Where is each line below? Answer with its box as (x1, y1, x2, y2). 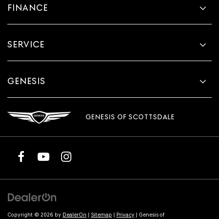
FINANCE (7, 2, 48, 13)
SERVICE (7, 39, 44, 49)
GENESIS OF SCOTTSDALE (86, 113, 175, 121)
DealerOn (63, 211, 87, 218)
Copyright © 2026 (7, 211, 55, 218)
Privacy (116, 211, 134, 218)
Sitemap (91, 211, 112, 218)
